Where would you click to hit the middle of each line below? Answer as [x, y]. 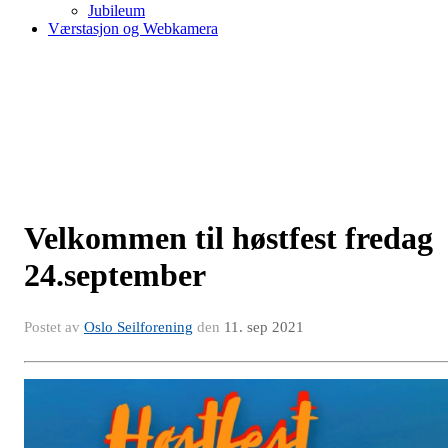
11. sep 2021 [264, 327]
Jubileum [116, 10]
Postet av [54, 327]
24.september [115, 275]
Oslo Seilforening [138, 327]
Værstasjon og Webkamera [133, 28]
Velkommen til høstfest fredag [228, 238]
